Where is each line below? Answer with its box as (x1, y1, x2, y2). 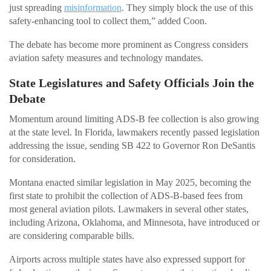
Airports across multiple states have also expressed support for (9, 253, 245, 264)
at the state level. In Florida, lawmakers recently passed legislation (9, 126, 260, 137)
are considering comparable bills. (9, 230, 134, 241)
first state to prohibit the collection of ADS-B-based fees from (9, 190, 243, 201)
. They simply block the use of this (122, 2, 253, 13)
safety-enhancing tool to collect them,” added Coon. (9, 15, 207, 26)
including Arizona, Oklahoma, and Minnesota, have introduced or (9, 217, 260, 227)
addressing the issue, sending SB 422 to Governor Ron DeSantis (9, 140, 255, 151)
